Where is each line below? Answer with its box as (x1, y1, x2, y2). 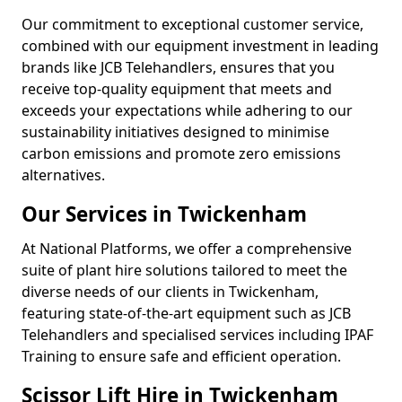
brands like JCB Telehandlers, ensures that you (22, 57, 335, 77)
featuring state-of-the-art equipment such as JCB (22, 303, 351, 323)
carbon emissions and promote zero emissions (22, 144, 341, 163)
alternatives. (22, 165, 105, 185)
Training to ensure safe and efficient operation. (22, 346, 341, 366)
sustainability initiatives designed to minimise (22, 122, 329, 142)
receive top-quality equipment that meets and (22, 79, 332, 99)
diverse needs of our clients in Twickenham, (22, 282, 319, 301)
